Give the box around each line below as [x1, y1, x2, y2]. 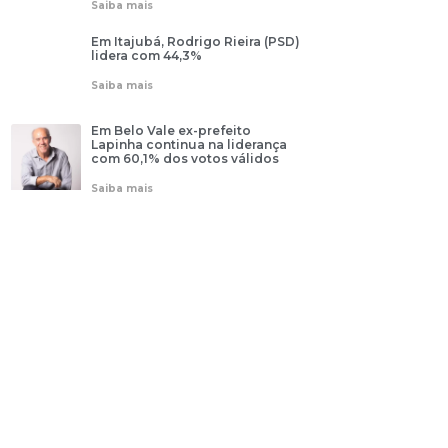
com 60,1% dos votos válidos [90, 151, 279, 167]
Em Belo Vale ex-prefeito [90, 123, 251, 139]
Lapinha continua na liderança [90, 137, 287, 153]
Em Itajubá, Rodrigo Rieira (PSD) [90, 33, 300, 49]
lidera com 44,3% [90, 47, 202, 63]
